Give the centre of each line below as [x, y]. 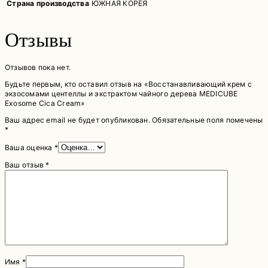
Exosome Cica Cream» [45, 103]
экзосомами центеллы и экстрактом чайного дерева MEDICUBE [121, 94]
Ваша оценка [30, 148]
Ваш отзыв [25, 165]
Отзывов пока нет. [38, 68]
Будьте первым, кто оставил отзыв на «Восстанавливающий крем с [128, 84]
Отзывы [39, 40]
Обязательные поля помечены [208, 120]
